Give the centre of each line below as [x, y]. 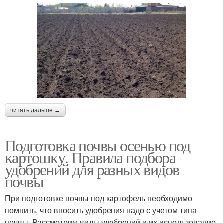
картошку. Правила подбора [90, 157]
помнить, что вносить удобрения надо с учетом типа [101, 210]
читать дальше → [35, 110]
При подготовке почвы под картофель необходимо [99, 198]
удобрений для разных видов [92, 169]
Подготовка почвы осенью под [98, 145]
